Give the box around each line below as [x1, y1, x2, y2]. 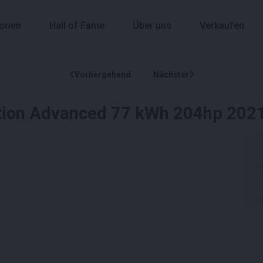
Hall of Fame [49, 20, 104, 32]
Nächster [153, 69, 189, 79]
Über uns [133, 20, 171, 32]
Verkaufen [200, 20, 244, 32]
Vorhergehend [74, 69, 131, 79]
